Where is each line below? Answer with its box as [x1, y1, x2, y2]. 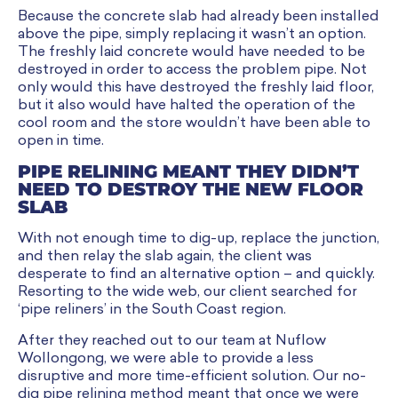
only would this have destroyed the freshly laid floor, [18, 81, 374, 96]
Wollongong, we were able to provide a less [18, 351, 314, 366]
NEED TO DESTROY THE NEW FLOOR [18, 179, 363, 201]
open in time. [18, 134, 104, 149]
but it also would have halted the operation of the [18, 99, 355, 114]
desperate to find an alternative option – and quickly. [18, 267, 375, 283]
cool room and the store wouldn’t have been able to [18, 116, 370, 131]
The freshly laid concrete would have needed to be [18, 45, 365, 60]
